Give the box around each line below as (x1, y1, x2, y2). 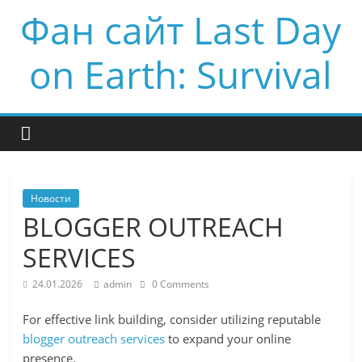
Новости (31, 192, 72, 205)
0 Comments (149, 277, 210, 291)
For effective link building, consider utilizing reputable (23, 311, 322, 327)
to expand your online (165, 330, 292, 347)
